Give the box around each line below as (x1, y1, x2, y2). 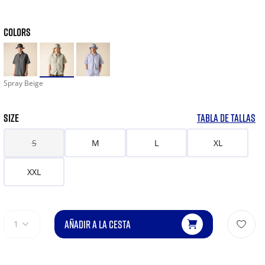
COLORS (3, 25, 31, 38)
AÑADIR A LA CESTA (64, 218, 131, 231)
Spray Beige (3, 78, 43, 89)
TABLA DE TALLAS (197, 111, 256, 125)
